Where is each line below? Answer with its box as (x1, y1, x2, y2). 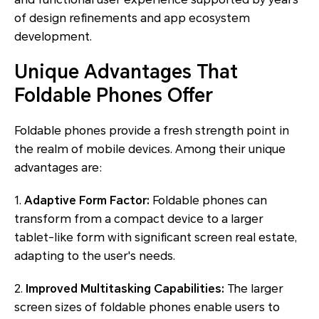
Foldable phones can (150, 193, 267, 207)
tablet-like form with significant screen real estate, (14, 230, 297, 244)
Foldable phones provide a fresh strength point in (14, 123, 289, 137)
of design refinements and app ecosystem (14, 11, 250, 25)
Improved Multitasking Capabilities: (26, 281, 224, 296)
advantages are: (14, 160, 103, 174)
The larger (224, 281, 283, 296)
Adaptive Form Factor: (24, 193, 150, 207)
